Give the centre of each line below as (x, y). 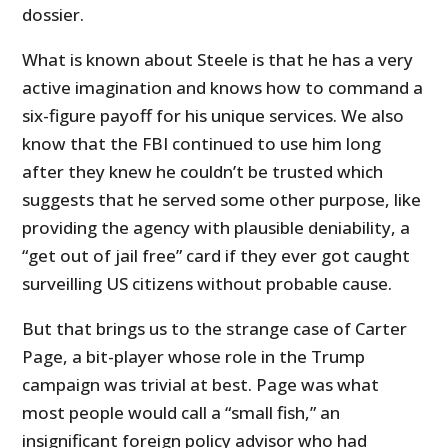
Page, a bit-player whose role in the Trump (194, 357)
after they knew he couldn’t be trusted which (203, 172)
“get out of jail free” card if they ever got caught (216, 256)
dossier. (53, 15)
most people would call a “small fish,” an (181, 413)
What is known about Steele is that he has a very (218, 60)
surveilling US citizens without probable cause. (207, 284)
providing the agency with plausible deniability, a (216, 228)
